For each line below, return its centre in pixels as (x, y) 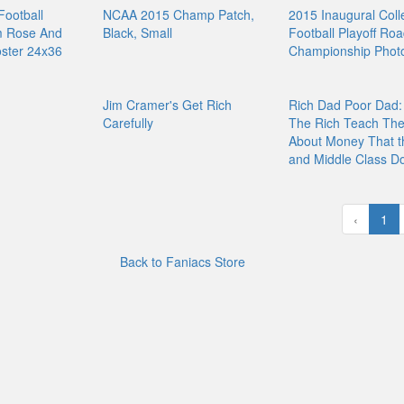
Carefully (129, 123)
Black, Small (138, 32)
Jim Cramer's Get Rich (168, 105)
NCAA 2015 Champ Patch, (179, 14)
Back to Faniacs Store (182, 262)
